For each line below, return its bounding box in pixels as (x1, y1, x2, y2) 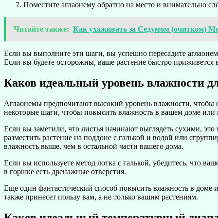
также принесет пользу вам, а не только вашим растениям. (4, 192, 198, 201)
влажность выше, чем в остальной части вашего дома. (4, 142, 183, 150)
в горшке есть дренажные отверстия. (4, 167, 126, 176)
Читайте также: (14, 24, 69, 33)
